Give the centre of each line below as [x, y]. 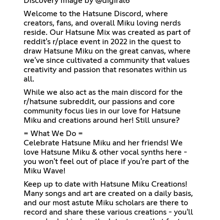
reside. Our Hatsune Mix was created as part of [107, 32]
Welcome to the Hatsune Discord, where [96, 14]
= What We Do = [53, 133]
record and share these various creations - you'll [108, 212]
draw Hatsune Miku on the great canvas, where [107, 51]
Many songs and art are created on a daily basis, [108, 193]
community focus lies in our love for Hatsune [102, 111]
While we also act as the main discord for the [103, 92]
